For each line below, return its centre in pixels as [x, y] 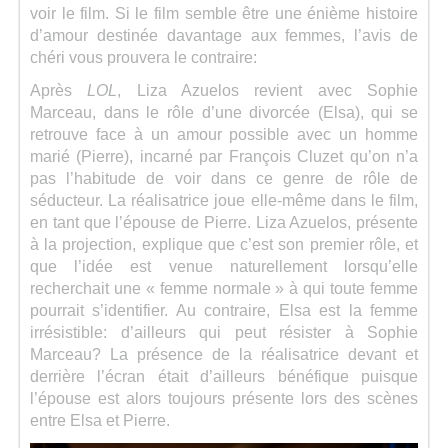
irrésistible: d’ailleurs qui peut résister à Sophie [224, 332]
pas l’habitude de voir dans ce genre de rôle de [224, 178]
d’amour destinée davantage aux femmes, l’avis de [224, 35]
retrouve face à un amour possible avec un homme [224, 134]
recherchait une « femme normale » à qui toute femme [224, 288]
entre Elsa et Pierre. [100, 420]
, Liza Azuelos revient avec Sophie [268, 90]
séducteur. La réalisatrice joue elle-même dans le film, [224, 200]
